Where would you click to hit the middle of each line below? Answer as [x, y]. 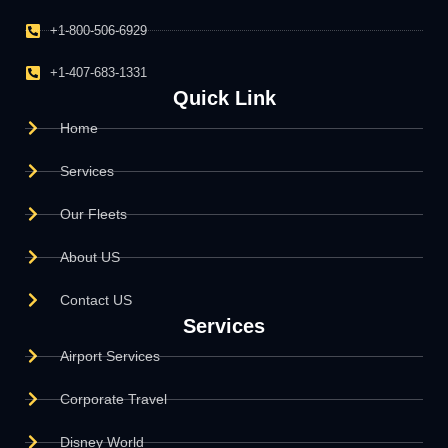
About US [90, 256]
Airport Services [110, 355]
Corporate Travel [113, 398]
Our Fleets [93, 213]
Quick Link [224, 97]
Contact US [96, 299]
